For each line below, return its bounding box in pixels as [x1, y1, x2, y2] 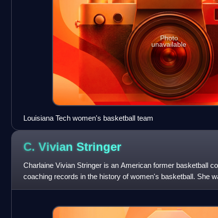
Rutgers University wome [23, 183, 104, 192]
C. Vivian [23, 140, 76, 153]
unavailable [151, 40, 187, 48]
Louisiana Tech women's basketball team [23, 114, 153, 123]
